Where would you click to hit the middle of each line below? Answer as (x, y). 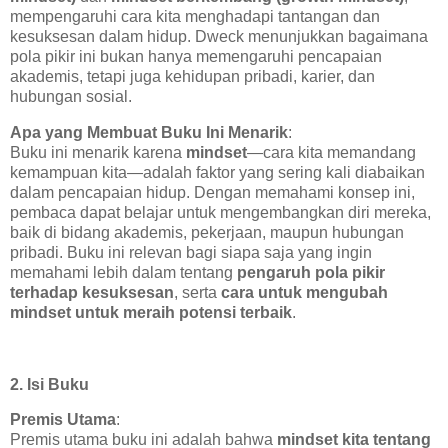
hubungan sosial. (71, 97)
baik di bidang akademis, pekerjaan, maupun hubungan (207, 232)
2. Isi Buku (49, 384)
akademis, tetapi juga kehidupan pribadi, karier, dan (192, 77)
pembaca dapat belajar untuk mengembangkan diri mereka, (220, 212)
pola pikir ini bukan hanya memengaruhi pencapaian (196, 57)
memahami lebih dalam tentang (123, 272)
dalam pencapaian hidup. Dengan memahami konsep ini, (212, 192)
